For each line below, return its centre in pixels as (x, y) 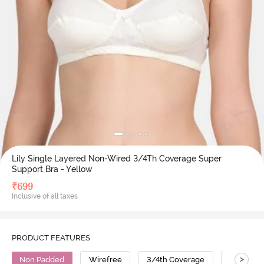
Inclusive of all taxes (44, 196)
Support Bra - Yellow (52, 169)
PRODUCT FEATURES (51, 237)
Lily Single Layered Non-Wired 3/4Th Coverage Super (116, 159)
